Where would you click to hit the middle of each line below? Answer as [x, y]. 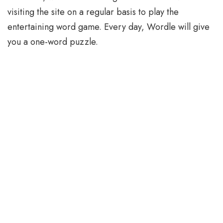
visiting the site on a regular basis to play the [93, 12]
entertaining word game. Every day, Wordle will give [109, 27]
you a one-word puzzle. [53, 42]
